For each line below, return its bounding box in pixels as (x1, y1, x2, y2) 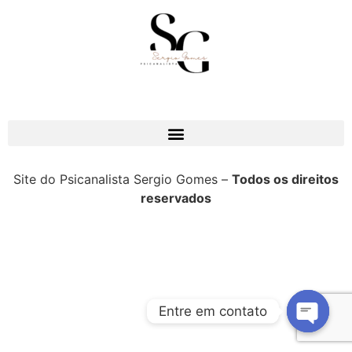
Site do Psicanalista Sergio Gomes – (13, 171, 232, 188)
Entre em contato (159, 302, 267, 319)
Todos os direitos (232, 171, 339, 188)
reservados (141, 190, 211, 207)
